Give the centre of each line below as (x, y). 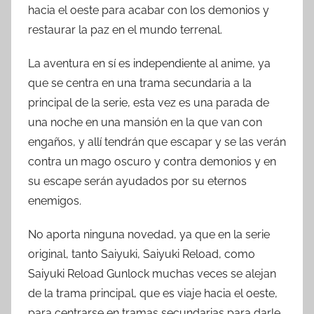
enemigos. (55, 200)
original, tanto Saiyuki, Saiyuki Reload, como (142, 254)
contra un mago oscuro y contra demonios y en (152, 161)
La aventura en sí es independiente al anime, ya (149, 63)
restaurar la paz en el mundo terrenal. (125, 29)
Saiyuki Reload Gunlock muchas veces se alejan (152, 273)
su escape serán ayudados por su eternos (137, 181)
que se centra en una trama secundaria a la (140, 83)
